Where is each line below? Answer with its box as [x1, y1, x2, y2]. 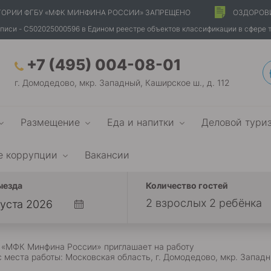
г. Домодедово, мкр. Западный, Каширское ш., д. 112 [15, 77, 230, 88]
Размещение [21, 116, 80, 128]
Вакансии [85, 148, 129, 161]
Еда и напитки [107, 116, 174, 128]
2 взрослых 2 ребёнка [146, 197, 262, 209]
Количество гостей [146, 180, 228, 191]
